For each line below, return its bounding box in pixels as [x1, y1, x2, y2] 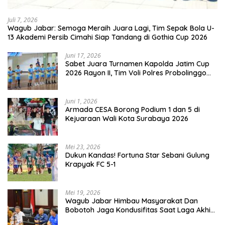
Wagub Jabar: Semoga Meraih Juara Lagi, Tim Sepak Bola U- [8, 23, 214, 33]
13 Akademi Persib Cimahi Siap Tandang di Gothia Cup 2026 [8, 32, 207, 42]
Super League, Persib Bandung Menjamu [65, 214, 200, 223]
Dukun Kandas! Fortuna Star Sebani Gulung [65, 150, 209, 160]
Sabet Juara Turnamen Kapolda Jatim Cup [65, 59, 209, 68]
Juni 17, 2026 [65, 51, 101, 60]
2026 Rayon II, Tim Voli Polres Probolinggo [65, 68, 206, 77]
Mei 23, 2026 [65, 142, 100, 151]
